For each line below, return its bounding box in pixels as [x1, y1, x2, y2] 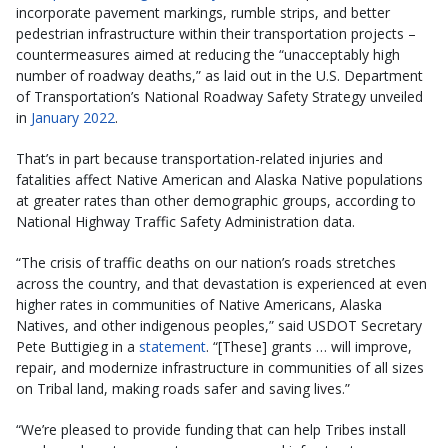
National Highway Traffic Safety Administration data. [16, 211, 359, 231]
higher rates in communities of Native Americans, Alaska [16, 294, 382, 314]
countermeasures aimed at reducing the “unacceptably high [16, 44, 400, 64]
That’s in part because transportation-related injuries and [16, 148, 383, 168]
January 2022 [31, 107, 115, 127]
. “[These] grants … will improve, [206, 336, 412, 356]
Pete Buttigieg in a [16, 336, 139, 356]
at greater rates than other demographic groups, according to [16, 190, 416, 210]
